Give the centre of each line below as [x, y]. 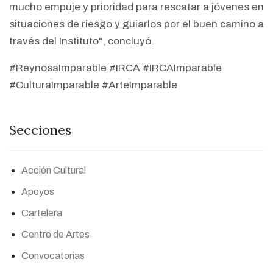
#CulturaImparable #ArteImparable [93, 85]
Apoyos [38, 192]
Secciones [40, 130]
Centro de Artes [55, 235]
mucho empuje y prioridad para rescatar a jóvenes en [136, 7]
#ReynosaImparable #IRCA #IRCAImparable [115, 68]
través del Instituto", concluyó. [82, 41]
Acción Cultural [54, 171]
